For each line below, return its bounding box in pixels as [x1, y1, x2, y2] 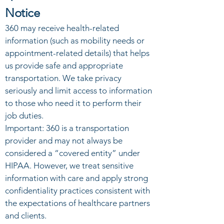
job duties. [5, 110, 43, 120]
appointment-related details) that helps [5, 48, 149, 58]
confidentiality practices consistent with [5, 185, 150, 195]
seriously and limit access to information [5, 85, 152, 95]
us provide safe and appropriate [5, 60, 123, 70]
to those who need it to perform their [5, 98, 141, 108]
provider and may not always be [5, 135, 122, 145]
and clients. [5, 210, 46, 220]
